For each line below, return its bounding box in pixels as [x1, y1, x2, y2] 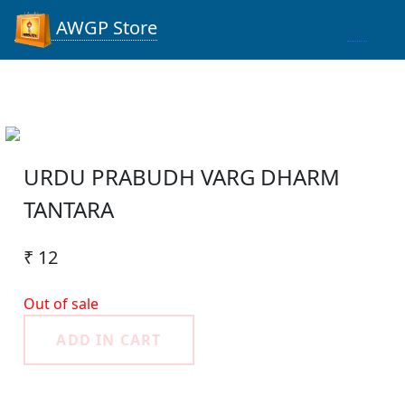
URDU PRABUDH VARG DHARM [24, 162, 341, 193]
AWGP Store [52, 15, 158, 41]
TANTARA [24, 194, 115, 225]
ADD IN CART [56, 330, 162, 351]
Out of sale [24, 294, 99, 315]
